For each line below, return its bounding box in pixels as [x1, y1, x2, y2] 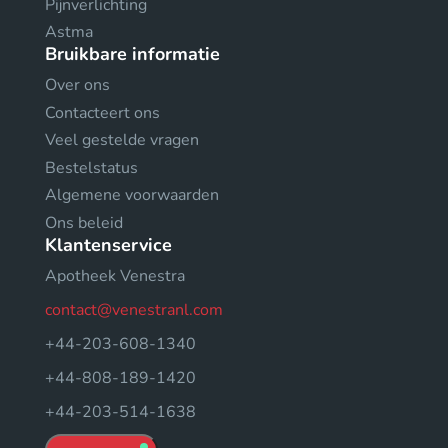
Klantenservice [45, 232, 172, 257]
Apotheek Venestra [45, 264, 185, 287]
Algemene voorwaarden [45, 184, 219, 206]
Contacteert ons [45, 101, 160, 124]
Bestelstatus [45, 156, 138, 179]
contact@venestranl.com [45, 298, 223, 321]
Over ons [45, 74, 110, 96]
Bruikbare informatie [45, 42, 220, 66]
